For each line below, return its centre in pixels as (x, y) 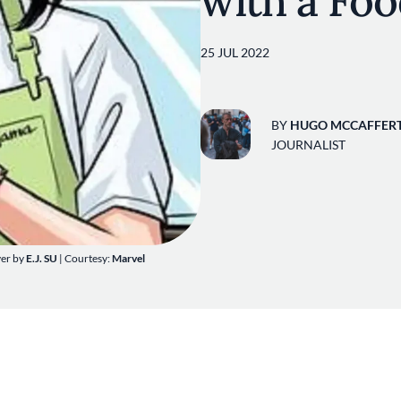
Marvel (128, 258)
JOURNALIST (308, 144)
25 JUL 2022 (235, 52)
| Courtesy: (85, 258)
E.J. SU (41, 258)
